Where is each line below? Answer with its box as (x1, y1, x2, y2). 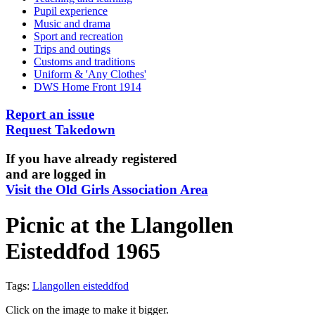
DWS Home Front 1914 (34, 81, 141, 94)
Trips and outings (34, 43, 110, 56)
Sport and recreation (34, 30, 123, 43)
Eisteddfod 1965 (6, 238, 160, 264)
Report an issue (6, 107, 94, 122)
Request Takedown (6, 122, 115, 137)
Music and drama (34, 18, 110, 30)
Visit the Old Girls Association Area (6, 181, 208, 197)
